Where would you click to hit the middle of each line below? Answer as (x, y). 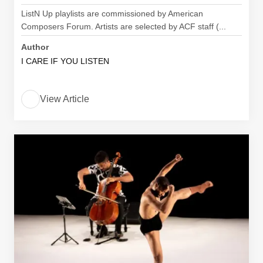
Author (35, 47)
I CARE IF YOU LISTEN (65, 61)
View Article (65, 99)
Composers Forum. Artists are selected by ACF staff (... (124, 26)
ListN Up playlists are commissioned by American (112, 14)
